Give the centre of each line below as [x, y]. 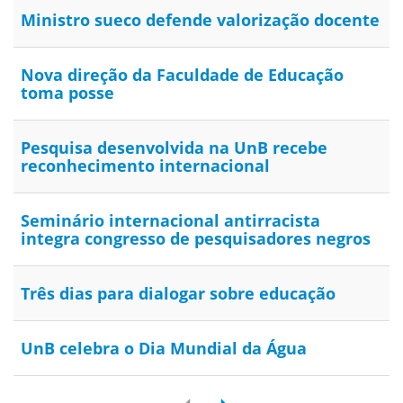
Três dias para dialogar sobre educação [178, 294]
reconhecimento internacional [145, 166]
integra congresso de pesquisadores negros [196, 239]
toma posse [67, 93]
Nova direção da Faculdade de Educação [182, 75]
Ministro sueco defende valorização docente [200, 20]
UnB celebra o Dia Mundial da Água [164, 349]
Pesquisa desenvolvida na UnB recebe [174, 148]
